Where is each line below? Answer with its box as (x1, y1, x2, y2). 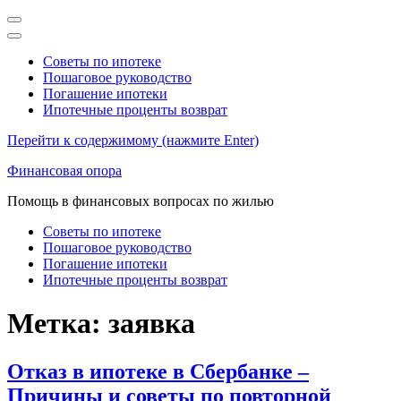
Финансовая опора (7, 163, 122, 178)
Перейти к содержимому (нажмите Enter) (7, 132, 259, 148)
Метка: (7, 307, 108, 340)
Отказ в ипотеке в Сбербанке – (7, 359, 309, 383)
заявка (108, 307, 195, 340)
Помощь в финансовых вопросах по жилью (7, 193, 274, 209)
